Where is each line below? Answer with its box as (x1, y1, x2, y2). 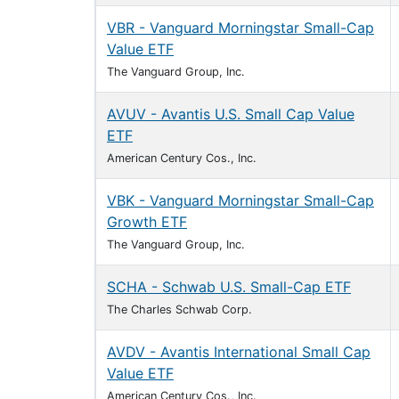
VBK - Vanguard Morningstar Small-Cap (107, 191, 374, 209)
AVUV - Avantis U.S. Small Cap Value (107, 105, 354, 123)
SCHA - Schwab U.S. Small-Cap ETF (107, 278, 351, 296)
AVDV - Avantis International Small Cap (107, 343, 370, 361)
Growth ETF (107, 213, 187, 231)
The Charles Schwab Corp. (107, 303, 252, 316)
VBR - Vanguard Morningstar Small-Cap (107, 19, 374, 37)
